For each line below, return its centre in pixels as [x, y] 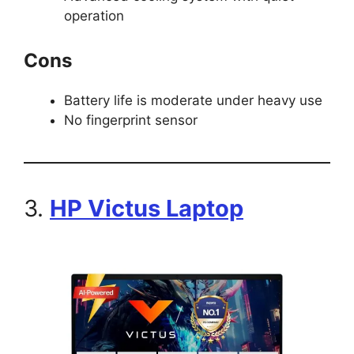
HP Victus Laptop [147, 208]
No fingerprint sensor [131, 120]
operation [94, 16]
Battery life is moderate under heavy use [193, 100]
